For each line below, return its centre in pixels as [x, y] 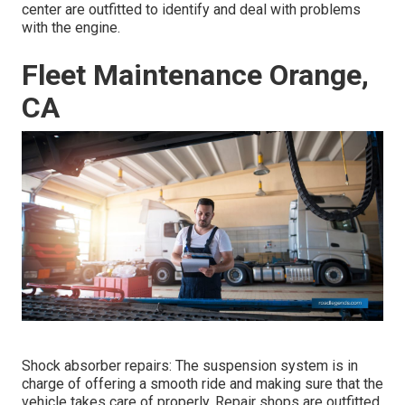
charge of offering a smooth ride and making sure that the [202, 384]
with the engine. [71, 28]
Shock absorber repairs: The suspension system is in [190, 366]
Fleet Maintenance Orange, [195, 75]
